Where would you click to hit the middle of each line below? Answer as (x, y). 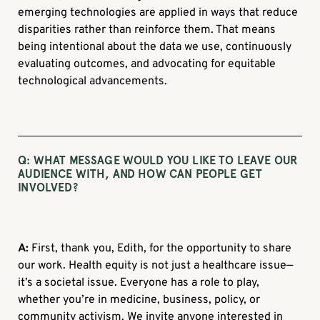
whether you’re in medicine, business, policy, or (139, 300)
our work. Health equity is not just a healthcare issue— (156, 265)
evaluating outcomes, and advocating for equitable (147, 64)
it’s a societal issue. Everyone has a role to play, (139, 282)
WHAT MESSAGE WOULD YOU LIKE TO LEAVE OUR (164, 160)
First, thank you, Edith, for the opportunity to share (160, 248)
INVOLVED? (48, 187)
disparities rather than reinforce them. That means (147, 30)
